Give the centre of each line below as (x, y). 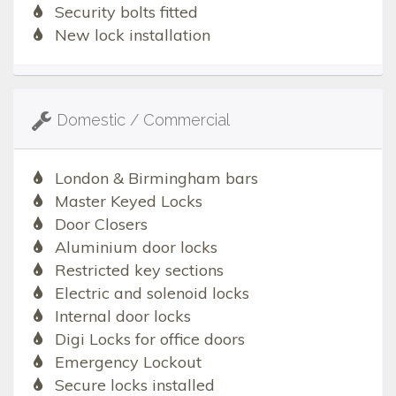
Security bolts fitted (126, 12)
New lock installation (132, 35)
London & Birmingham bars (156, 179)
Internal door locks (122, 316)
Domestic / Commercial (143, 120)
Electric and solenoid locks (152, 293)
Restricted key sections (139, 270)
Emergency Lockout (128, 362)
